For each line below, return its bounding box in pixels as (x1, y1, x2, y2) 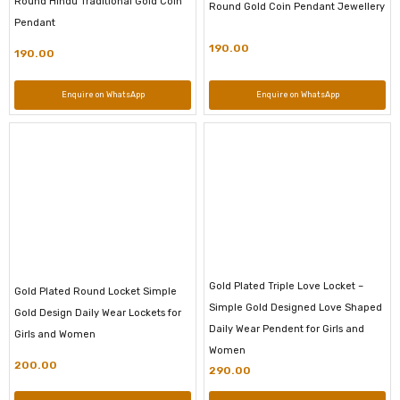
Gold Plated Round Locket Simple (14, 285, 177, 297)
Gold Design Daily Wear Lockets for (14, 306, 181, 319)
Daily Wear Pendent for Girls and (209, 322, 364, 335)
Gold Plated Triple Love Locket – (209, 279, 363, 292)
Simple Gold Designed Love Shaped (209, 301, 382, 313)
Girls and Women (14, 328, 96, 340)
